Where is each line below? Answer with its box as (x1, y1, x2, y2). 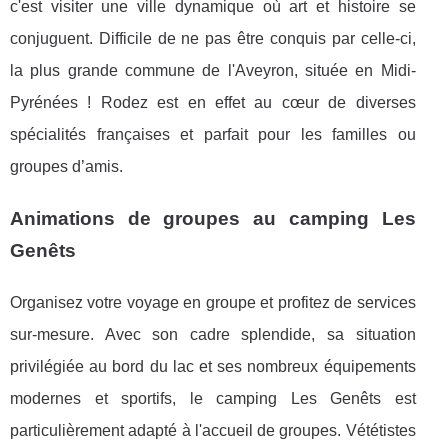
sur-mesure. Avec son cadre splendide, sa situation (10, 325, 416, 343)
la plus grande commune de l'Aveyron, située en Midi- (10, 61, 416, 79)
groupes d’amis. (10, 157, 127, 175)
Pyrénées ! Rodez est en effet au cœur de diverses (10, 93, 416, 111)
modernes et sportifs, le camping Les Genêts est (10, 389, 416, 407)
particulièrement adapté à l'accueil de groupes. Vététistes (10, 421, 416, 439)
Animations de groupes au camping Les (10, 207, 416, 229)
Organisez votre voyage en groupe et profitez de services (10, 293, 416, 311)
